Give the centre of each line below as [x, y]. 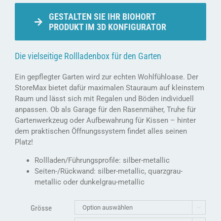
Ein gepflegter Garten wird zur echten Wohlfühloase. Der [107, 77]
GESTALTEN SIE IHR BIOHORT [102, 16]
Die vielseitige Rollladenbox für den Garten [88, 56]
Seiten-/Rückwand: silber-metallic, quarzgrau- [109, 171]
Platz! [24, 142]
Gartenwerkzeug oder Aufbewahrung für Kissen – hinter [105, 120]
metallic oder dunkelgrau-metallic [90, 182]
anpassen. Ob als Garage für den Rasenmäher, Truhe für [105, 109]
